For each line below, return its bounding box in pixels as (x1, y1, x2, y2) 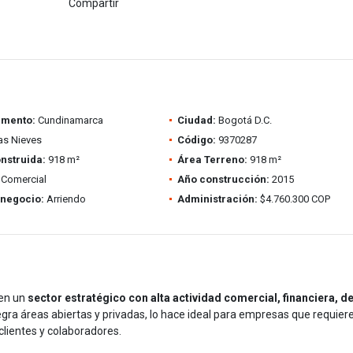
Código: (176, 134, 216, 146)
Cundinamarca (35, 114, 103, 126)
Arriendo (43, 193, 86, 205)
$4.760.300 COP (257, 193, 330, 205)
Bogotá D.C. (215, 114, 272, 126)
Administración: (176, 193, 258, 205)
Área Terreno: (176, 154, 247, 165)
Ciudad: (176, 114, 216, 126)
